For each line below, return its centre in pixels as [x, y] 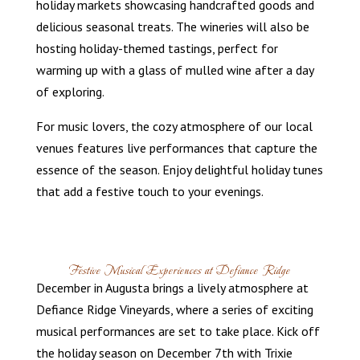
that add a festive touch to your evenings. [149, 192]
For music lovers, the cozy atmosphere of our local [174, 127]
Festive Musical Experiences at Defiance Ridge [180, 271]
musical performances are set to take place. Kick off [178, 331]
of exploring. [70, 92]
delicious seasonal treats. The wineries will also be [172, 27]
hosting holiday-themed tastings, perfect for [157, 49]
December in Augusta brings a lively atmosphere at [172, 288]
